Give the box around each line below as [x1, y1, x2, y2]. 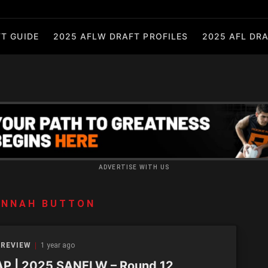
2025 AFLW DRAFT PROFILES [53, 31, 188, 41]
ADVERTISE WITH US [98, 164, 170, 170]
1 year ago [40, 241, 75, 249]
